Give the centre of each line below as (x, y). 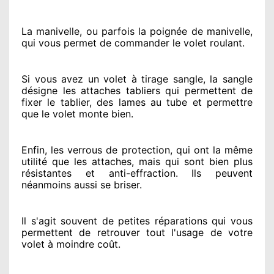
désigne (39, 90)
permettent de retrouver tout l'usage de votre (137, 232)
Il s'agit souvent (60, 220)
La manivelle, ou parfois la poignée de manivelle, (137, 31)
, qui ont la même (211, 150)
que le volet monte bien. (77, 113)
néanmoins (46, 184)
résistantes (46, 173)
